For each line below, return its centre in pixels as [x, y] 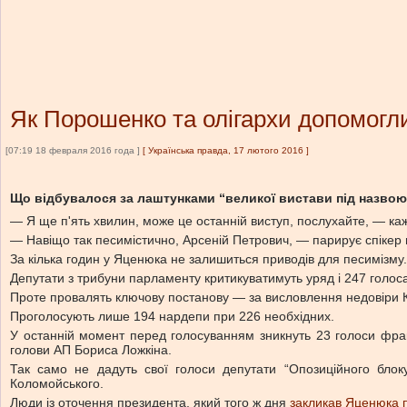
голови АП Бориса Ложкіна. [91, 350]
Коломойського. [57, 383]
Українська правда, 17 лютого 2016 [226, 150]
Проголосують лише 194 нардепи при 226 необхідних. [172, 316]
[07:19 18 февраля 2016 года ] [73, 150]
